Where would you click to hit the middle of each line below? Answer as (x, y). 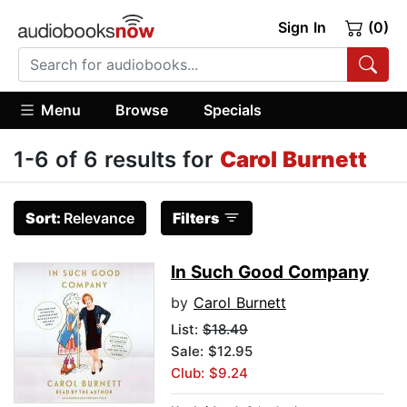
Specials (232, 109)
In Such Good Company (270, 273)
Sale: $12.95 (212, 352)
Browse (142, 109)
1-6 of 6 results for (117, 160)
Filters (196, 218)
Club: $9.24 (209, 373)
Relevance (99, 218)
